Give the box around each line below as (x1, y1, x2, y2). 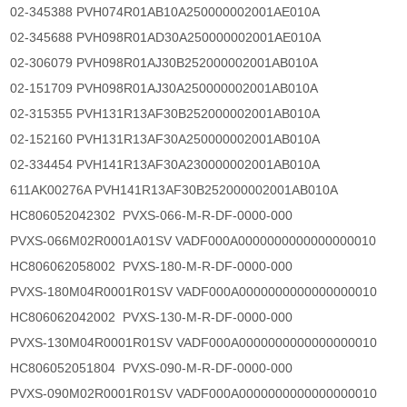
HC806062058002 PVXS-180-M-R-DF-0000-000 (10, 259, 301, 274)
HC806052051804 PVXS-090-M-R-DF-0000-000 (10, 361, 301, 376)
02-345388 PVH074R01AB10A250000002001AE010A (10, 5, 321, 20)
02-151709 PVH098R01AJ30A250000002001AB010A (10, 81, 319, 96)
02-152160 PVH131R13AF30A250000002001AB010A (10, 132, 321, 147)
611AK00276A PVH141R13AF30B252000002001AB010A (10, 183, 339, 198)
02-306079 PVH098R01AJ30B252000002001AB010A (10, 55, 319, 71)
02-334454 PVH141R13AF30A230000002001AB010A (10, 157, 321, 173)
